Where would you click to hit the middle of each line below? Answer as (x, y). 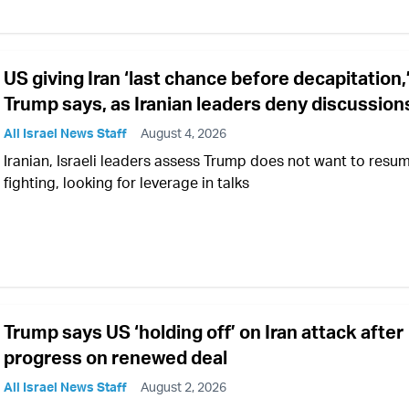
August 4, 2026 (184, 133)
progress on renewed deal (115, 358)
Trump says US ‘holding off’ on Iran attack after (204, 332)
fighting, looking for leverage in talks (126, 183)
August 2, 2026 (184, 387)
